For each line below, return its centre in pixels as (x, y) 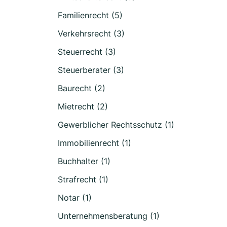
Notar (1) (75, 198)
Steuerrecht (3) (87, 52)
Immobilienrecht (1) (94, 143)
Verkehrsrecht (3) (91, 33)
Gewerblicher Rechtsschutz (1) (116, 125)
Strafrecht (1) (83, 179)
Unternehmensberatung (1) (109, 216)
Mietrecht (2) (83, 106)
